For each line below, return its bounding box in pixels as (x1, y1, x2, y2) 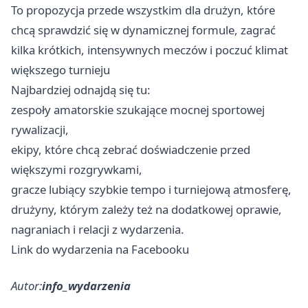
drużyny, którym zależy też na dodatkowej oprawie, (11, 201, 282, 217)
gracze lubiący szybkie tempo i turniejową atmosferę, (11, 181, 291, 197)
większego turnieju (11, 61, 110, 78)
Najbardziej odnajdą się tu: (11, 81, 151, 98)
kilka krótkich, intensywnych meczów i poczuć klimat (11, 41, 288, 58)
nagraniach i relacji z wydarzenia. (11, 221, 184, 237)
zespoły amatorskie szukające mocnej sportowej (11, 101, 265, 118)
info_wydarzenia (42, 277, 131, 294)
